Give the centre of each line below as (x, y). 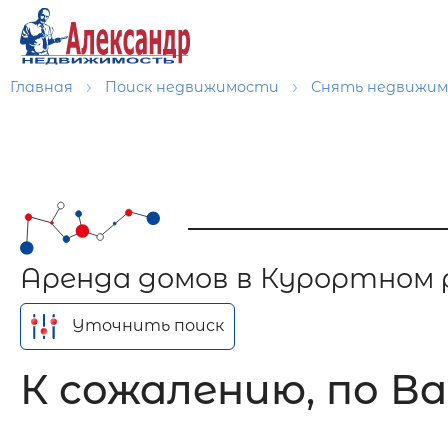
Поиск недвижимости (194, 87)
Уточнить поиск (148, 325)
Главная (43, 87)
